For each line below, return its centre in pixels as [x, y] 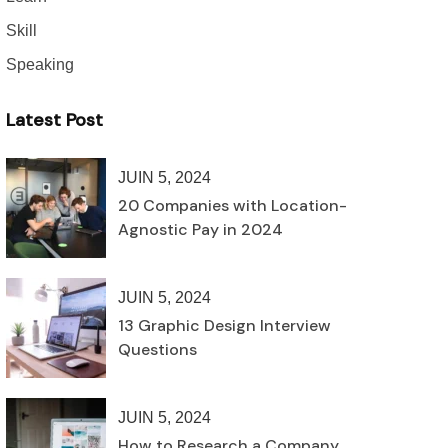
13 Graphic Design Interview [224, 325]
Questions [157, 349]
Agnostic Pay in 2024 [200, 229]
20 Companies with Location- [232, 205]
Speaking [40, 64]
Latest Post [54, 120]
